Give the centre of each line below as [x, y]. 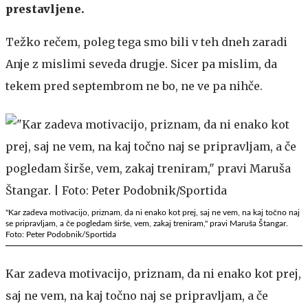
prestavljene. [45, 9]
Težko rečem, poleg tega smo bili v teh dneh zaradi [146, 42]
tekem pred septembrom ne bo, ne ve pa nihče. [134, 86]
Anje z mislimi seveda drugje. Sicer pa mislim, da [141, 64]
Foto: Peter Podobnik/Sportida [61, 234]
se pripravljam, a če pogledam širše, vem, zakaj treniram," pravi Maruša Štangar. [147, 223]
